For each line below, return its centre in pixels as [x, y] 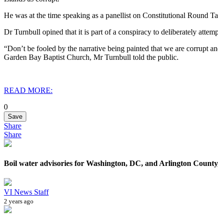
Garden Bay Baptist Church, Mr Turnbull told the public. [91, 57]
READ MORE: [28, 90]
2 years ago [19, 201]
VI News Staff [26, 192]
